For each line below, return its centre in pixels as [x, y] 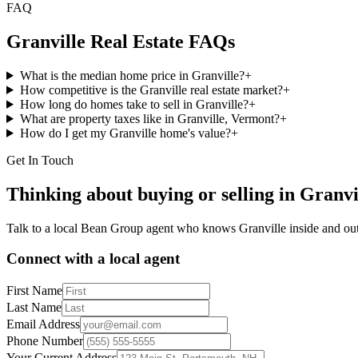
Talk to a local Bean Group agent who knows [123, 228]
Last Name [34, 308]
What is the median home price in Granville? [132, 75]
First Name [34, 291]
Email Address [43, 324]
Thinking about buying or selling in [153, 194]
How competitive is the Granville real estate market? [151, 89]
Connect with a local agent [93, 259]
